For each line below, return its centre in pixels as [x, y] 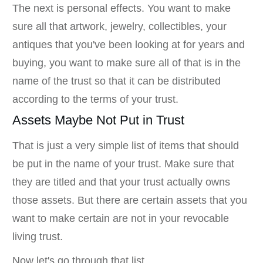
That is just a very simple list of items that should [126, 146]
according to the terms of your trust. [95, 100]
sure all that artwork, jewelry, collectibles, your [119, 27]
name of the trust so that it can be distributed [117, 81]
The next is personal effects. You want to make [122, 9]
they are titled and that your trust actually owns [121, 182]
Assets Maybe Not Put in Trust [98, 120]
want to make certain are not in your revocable [121, 219]
